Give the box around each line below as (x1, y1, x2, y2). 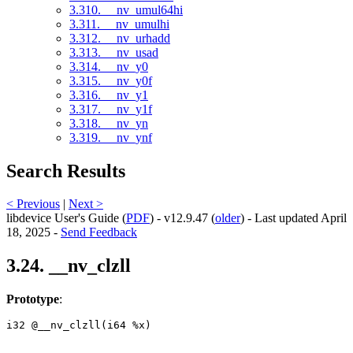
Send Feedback (61, 225, 137, 240)
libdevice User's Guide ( (6, 211, 126, 225)
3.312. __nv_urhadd (69, 31, 170, 45)
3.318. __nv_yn (69, 116, 148, 130)
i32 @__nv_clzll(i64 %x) (6, 319, 158, 332)
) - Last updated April (240, 211, 347, 225)
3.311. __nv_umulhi (69, 17, 169, 31)
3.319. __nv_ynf (69, 130, 152, 144)
